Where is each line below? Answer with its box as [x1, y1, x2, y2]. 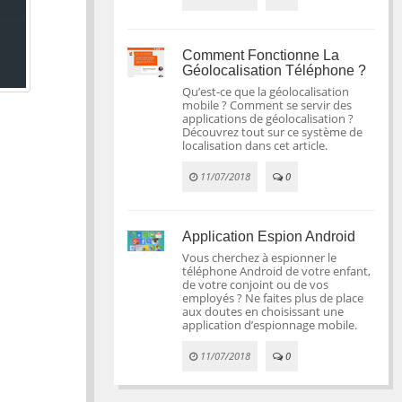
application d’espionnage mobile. [182, 317, 358, 333]
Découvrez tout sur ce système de [182, 124, 363, 140]
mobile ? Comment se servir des [182, 97, 353, 113]
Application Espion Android [182, 229, 356, 244]
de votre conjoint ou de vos [182, 276, 329, 293]
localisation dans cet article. [182, 137, 328, 153]
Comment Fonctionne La [182, 48, 340, 63]
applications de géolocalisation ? [182, 110, 354, 127]
